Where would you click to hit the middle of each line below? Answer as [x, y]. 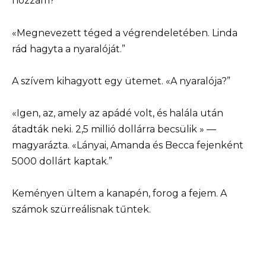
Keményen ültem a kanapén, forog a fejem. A [119, 194]
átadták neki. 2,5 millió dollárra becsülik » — [114, 129]
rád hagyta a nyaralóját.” [69, 49]
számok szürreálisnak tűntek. [81, 210]
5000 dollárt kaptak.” [62, 161]
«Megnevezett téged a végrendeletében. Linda [125, 33]
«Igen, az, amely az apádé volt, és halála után [118, 113]
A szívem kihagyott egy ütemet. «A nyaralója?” [121, 81]
